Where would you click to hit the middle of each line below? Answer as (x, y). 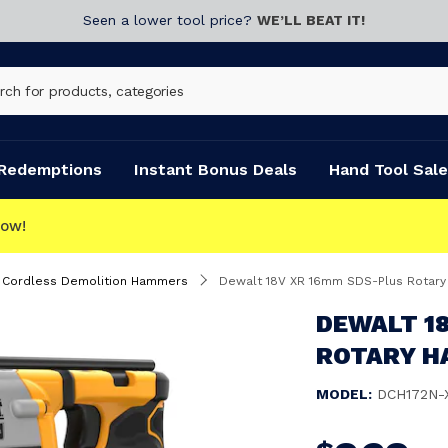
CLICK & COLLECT (114, 225)
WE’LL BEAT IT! (311, 20)
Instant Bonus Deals (215, 169)
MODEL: (344, 394)
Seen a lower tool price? (170, 20)
